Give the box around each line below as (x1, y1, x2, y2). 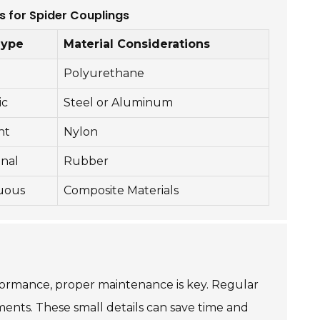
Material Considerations (64, 37, 210, 51)
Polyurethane (64, 66, 144, 80)
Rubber (64, 154, 109, 168)
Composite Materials (64, 184, 179, 197)
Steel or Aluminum (64, 96, 173, 109)
